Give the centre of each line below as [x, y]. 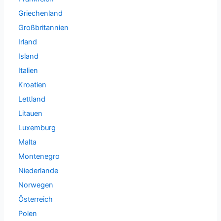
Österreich [36, 199]
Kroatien [33, 85]
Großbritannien [44, 27]
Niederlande [38, 170]
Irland [28, 42]
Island [29, 56]
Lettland [32, 99]
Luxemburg [37, 128]
